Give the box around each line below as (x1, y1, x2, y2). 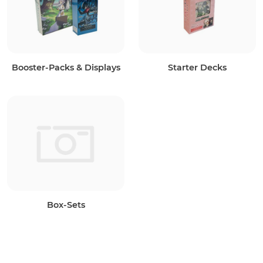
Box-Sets (46, 200, 85, 211)
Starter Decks (168, 62, 227, 73)
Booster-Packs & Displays (11, 62, 120, 73)
